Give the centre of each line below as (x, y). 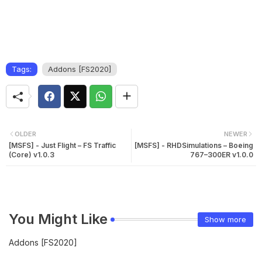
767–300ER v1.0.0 (222, 155)
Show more (225, 219)
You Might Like (58, 219)
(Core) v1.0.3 (32, 155)
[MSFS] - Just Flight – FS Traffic (62, 146)
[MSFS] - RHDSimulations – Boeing (194, 146)
